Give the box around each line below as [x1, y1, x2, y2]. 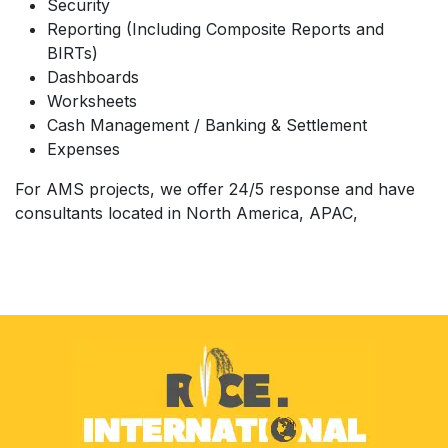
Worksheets [47, 90, 142, 111]
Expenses [47, 138, 120, 159]
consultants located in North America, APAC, [15, 202, 358, 223]
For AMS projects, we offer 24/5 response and [15, 178, 373, 199]
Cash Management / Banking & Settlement [47, 114, 367, 135]
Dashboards [47, 66, 144, 87]
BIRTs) [47, 42, 103, 63]
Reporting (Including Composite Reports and [47, 18, 384, 39]
